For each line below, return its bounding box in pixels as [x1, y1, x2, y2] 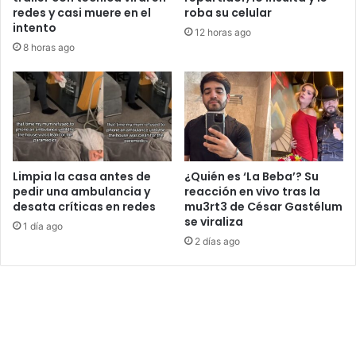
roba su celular [184, 4, 272, 21]
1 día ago [23, 219, 63, 232]
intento [13, 19, 56, 36]
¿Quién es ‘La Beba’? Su [184, 168, 319, 184]
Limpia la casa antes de [13, 168, 151, 184]
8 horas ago [23, 41, 75, 53]
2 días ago [195, 234, 240, 247]
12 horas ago [195, 25, 251, 38]
